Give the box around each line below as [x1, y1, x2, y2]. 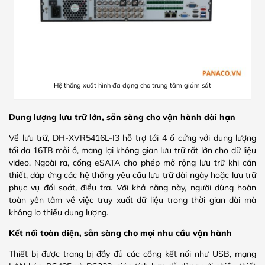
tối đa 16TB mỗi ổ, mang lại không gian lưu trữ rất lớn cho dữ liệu [9, 144, 256, 156]
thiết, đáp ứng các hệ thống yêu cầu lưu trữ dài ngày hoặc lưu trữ [9, 169, 256, 180]
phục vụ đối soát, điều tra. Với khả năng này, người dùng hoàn [9, 182, 256, 193]
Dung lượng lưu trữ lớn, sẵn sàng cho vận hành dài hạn [9, 111, 235, 122]
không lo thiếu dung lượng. [9, 206, 108, 218]
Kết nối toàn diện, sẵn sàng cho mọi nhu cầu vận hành [9, 227, 232, 238]
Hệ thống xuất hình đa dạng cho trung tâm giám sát [53, 80, 211, 89]
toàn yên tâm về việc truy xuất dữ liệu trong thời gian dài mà [9, 194, 256, 205]
